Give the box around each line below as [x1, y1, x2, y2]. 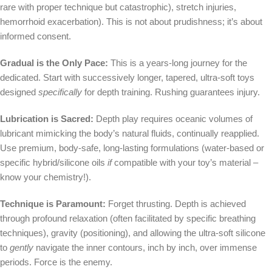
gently [10, 242, 33, 253]
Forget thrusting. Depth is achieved [106, 199, 246, 209]
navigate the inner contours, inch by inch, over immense [33, 242, 257, 253]
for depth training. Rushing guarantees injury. [82, 87, 260, 98]
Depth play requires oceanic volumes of [93, 114, 253, 124]
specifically [38, 87, 82, 98]
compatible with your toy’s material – [112, 157, 258, 168]
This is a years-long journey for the [108, 58, 247, 69]
